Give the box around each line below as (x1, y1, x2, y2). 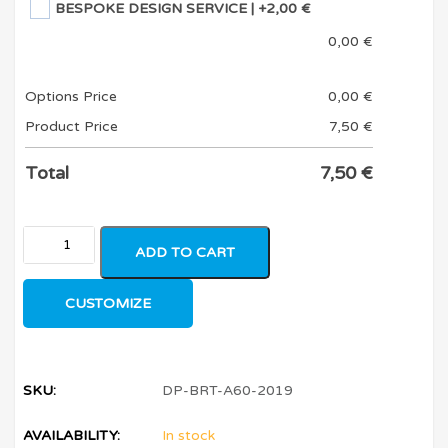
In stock (162, 426, 216, 444)
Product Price (25, 117, 119, 135)
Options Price (25, 87, 118, 105)
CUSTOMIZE (65, 294, 152, 312)
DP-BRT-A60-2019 (162, 381, 294, 399)
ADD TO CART (135, 243, 236, 261)
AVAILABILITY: (23, 426, 121, 444)
